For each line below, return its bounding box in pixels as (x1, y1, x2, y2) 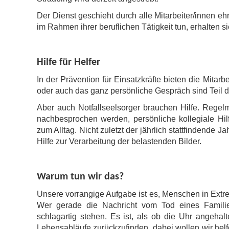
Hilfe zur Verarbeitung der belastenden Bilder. (37, 137, 201, 146)
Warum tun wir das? (37, 172, 124, 182)
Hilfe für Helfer (37, 57, 100, 67)
